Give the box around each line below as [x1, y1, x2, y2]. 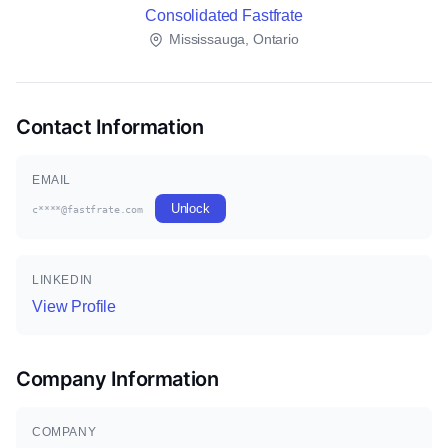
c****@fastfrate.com [32, 204, 143, 215]
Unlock [170, 201, 210, 216]
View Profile [32, 298, 117, 315]
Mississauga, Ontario [165, 31, 299, 47]
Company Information [16, 367, 219, 391]
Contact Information [16, 115, 204, 139]
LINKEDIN [32, 273, 93, 287]
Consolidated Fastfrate [145, 7, 303, 24]
